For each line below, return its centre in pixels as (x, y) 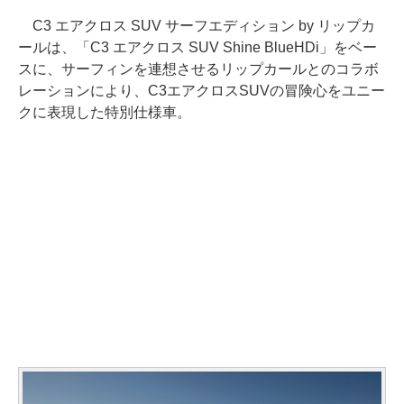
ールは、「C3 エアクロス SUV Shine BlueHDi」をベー (197, 47)
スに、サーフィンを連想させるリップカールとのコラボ (198, 69)
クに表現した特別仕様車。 (105, 112)
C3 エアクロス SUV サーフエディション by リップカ (197, 25)
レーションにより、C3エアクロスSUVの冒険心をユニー (202, 90)
